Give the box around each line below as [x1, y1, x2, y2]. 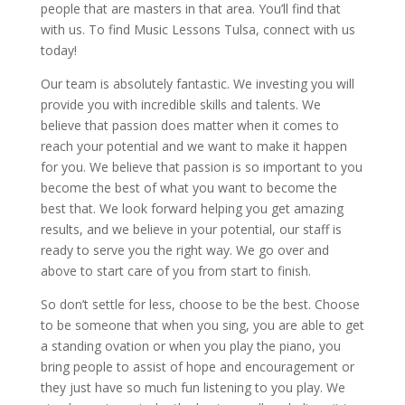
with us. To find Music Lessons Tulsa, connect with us [40, 21, 355, 39]
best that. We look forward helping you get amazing [40, 200, 344, 218]
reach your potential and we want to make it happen [40, 137, 347, 155]
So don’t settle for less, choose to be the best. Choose [40, 296, 360, 314]
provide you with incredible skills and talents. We [40, 96, 321, 114]
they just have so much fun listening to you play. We [40, 379, 345, 397]
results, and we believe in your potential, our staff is [40, 221, 342, 239]
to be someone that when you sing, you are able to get [40, 316, 364, 334]
